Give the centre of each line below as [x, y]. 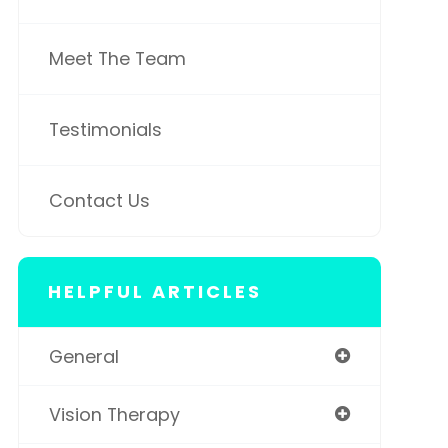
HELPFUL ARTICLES [154, 292]
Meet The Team [117, 59]
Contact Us [99, 201]
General [83, 357]
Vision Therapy [114, 415]
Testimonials [105, 130]
